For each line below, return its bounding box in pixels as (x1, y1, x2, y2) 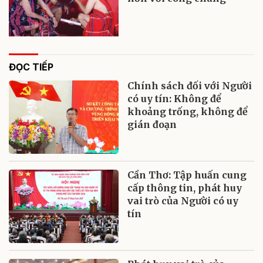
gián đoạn (127, 118, 177, 130)
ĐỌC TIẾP (9, 60, 53, 73)
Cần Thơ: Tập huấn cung (127, 168, 247, 181)
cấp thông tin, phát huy (127, 181, 242, 194)
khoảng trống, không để (127, 105, 248, 117)
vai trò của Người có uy (127, 194, 239, 207)
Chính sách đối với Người (127, 79, 252, 92)
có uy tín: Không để (127, 92, 222, 104)
